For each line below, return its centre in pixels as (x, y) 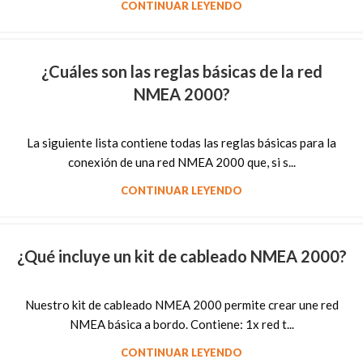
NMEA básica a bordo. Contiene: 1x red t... (181, 324)
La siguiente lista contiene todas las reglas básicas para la (181, 143)
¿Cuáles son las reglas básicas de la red (181, 71)
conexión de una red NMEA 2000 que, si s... (181, 162)
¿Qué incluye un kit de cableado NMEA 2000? (181, 256)
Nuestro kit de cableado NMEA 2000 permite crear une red (181, 305)
